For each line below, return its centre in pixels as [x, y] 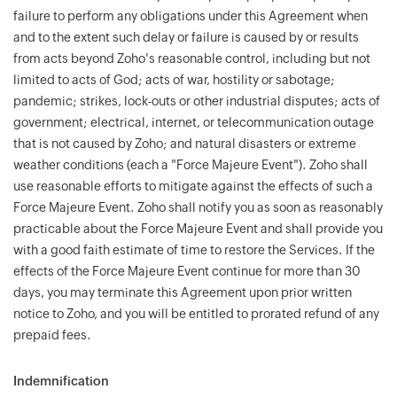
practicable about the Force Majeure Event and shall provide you [198, 229]
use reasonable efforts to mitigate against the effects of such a [193, 186]
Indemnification [61, 381]
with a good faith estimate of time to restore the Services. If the [194, 250]
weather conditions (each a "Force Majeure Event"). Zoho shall [191, 165]
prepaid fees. [52, 335]
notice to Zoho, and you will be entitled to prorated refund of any [196, 314]
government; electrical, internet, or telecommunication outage [194, 122]
